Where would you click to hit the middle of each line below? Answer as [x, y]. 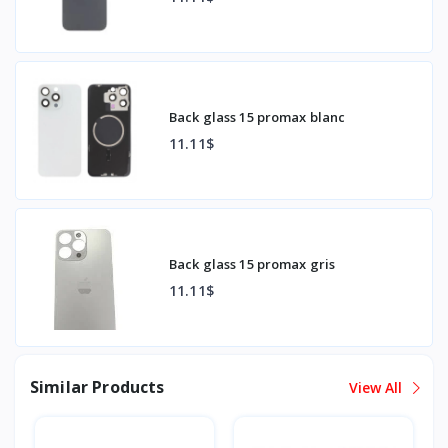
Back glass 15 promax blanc [257, 116]
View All [377, 388]
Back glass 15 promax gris [252, 263]
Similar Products [97, 386]
